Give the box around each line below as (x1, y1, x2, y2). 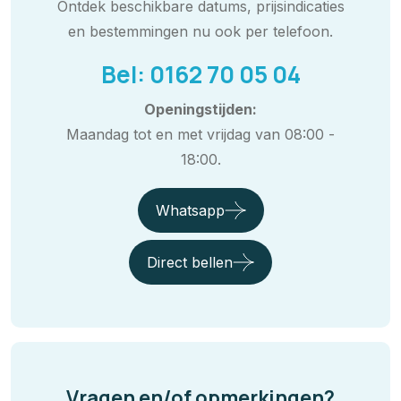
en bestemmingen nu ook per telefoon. (68, 21, 333, 40)
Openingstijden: (144, 99, 257, 118)
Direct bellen (147, 252, 233, 271)
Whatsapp (155, 200, 225, 219)
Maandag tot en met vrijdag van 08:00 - (66, 124, 335, 143)
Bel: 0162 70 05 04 (100, 57, 301, 90)
